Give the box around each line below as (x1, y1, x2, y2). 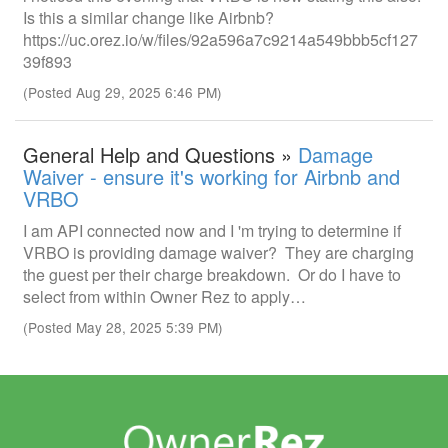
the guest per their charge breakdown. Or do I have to (23, 263, 401, 286)
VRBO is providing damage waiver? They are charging (23, 241, 414, 264)
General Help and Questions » (23, 140, 298, 169)
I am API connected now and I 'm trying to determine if (23, 219, 401, 242)
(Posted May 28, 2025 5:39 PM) (23, 317, 223, 337)
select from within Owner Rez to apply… (23, 285, 306, 308)
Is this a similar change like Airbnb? (23, 6, 274, 29)
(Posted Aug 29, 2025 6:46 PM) (23, 82, 222, 102)
